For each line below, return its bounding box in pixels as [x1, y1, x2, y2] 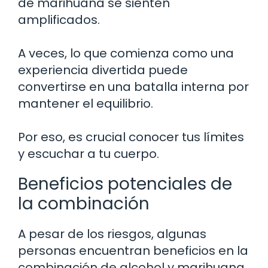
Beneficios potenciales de [18, 172, 232, 196]
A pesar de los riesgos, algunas [18, 225, 206, 242]
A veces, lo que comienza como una [18, 44, 234, 62]
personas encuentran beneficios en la [18, 242, 248, 259]
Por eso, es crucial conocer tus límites [18, 128, 244, 145]
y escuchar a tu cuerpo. [18, 145, 159, 162]
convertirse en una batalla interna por [18, 78, 249, 95]
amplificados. [18, 11, 100, 28]
